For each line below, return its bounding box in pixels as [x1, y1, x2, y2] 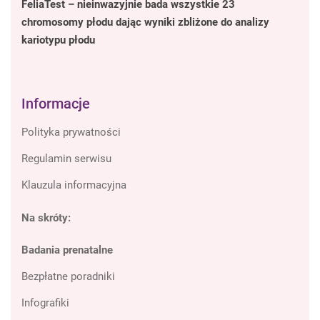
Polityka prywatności [21, 126, 121, 139]
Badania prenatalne [21, 244, 113, 257]
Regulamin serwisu [21, 152, 111, 166]
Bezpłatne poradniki [21, 270, 115, 284]
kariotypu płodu [21, 34, 95, 47]
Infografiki [21, 296, 69, 310]
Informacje [21, 95, 90, 113]
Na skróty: [21, 211, 71, 225]
